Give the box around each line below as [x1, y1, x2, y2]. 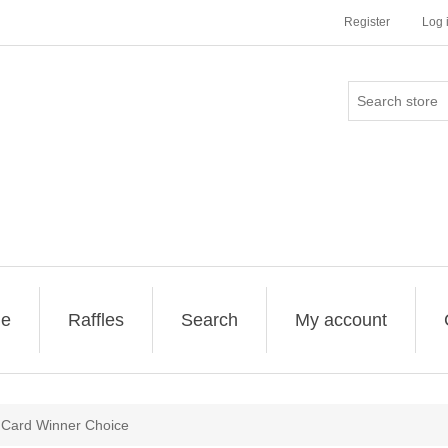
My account [295, 310, 387, 330]
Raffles [68, 310, 124, 330]
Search [181, 310, 238, 330]
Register [344, 15, 390, 29]
